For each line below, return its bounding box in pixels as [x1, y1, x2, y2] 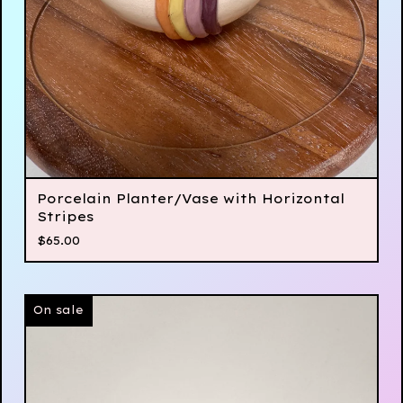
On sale [33, 303, 84, 318]
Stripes [37, 209, 94, 226]
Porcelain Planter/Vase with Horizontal [37, 191, 345, 208]
